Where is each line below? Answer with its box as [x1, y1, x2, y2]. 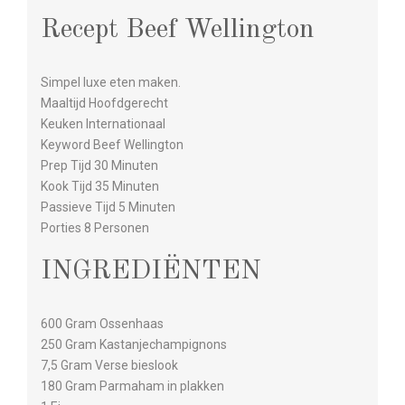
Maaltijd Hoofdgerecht [41, 95, 168, 110]
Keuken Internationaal [41, 116, 165, 131]
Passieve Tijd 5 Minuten [41, 199, 175, 214]
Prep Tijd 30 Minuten [41, 157, 158, 173]
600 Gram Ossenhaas [41, 316, 164, 331]
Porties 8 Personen [41, 220, 149, 235]
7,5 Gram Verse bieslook [41, 357, 178, 372]
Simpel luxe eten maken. [41, 74, 181, 89]
